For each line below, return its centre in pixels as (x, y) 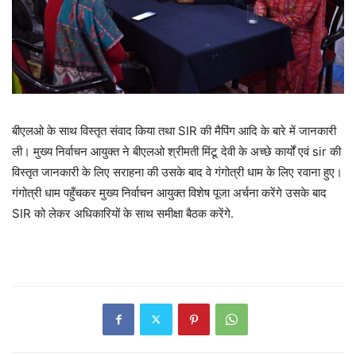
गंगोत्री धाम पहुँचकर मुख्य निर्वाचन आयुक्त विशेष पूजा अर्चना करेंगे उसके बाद (169, 192)
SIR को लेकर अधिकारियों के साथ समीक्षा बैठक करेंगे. (123, 213)
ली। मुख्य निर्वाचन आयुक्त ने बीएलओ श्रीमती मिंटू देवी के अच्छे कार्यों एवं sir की (176, 151)
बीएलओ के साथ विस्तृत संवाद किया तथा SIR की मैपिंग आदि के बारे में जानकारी (174, 130)
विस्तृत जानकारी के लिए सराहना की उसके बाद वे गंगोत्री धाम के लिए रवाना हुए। (177, 172)
